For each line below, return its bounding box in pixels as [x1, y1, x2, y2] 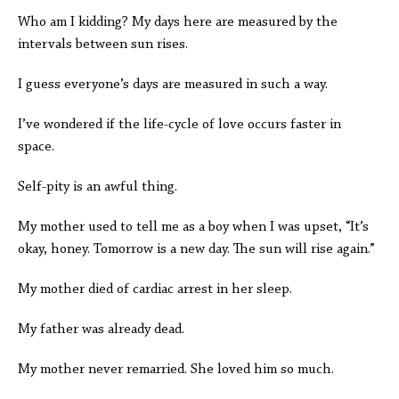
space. [18, 140, 58, 154]
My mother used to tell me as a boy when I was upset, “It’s [18, 220, 369, 234]
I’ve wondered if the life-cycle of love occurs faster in [18, 118, 341, 132]
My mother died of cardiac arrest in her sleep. [18, 282, 292, 297]
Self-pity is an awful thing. [18, 180, 177, 194]
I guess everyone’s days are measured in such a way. [18, 77, 328, 92]
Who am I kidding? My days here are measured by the [18, 15, 338, 29]
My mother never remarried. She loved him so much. [18, 362, 338, 377]
